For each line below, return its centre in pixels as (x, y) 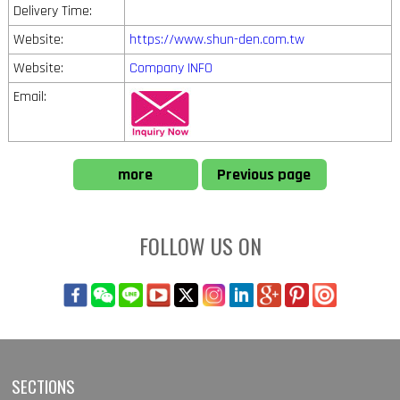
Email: (29, 97)
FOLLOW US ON (200, 246)
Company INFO (171, 69)
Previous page (264, 175)
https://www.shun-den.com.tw (217, 40)
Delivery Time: (52, 12)
